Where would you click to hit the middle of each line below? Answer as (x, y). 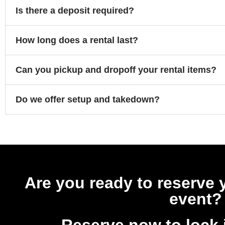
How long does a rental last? (77, 40)
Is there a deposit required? (75, 10)
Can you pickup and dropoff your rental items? (116, 70)
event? (196, 199)
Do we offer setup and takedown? (88, 99)
